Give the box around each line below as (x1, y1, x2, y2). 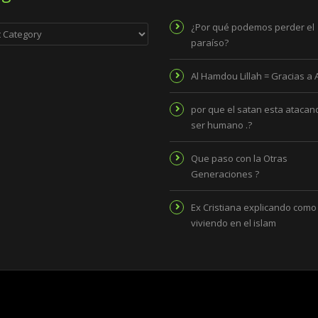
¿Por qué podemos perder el (191, 21, 314, 34)
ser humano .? (191, 119, 252, 132)
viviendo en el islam (191, 216, 276, 230)
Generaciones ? (191, 168, 259, 181)
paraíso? (191, 36, 229, 50)
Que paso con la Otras (191, 152, 287, 165)
